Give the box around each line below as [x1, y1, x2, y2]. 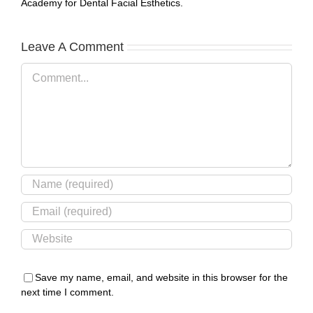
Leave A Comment [21, 39, 124, 54]
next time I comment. [21, 286, 114, 298]
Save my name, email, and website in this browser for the [35, 271, 288, 283]
